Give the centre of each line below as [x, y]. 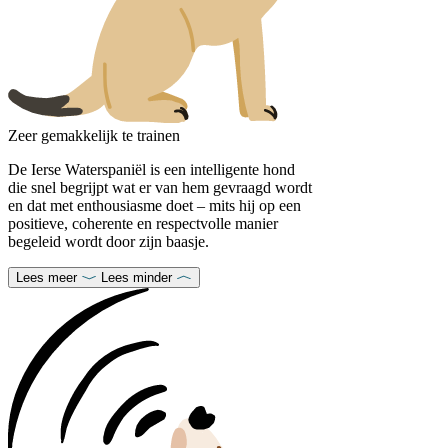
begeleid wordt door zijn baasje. [108, 241]
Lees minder [136, 277]
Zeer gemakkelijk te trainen [94, 135]
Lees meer [46, 277]
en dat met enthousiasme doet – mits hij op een [154, 205]
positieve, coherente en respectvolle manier [143, 223]
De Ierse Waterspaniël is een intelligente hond [151, 169]
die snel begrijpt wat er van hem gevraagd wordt [160, 187]
